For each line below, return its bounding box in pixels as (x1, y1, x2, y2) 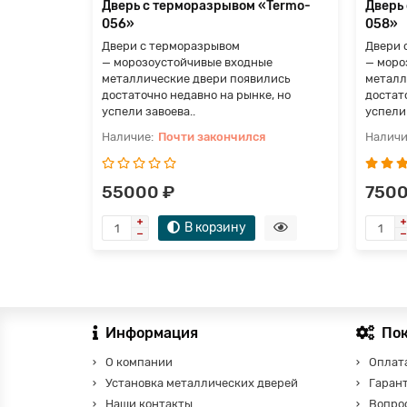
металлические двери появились (102, 72, 290, 86)
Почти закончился (158, 130, 265, 144)
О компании (105, 355, 173, 370)
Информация (105, 324, 198, 342)
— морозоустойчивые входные (102, 55, 273, 70)
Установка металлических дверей (105, 376, 298, 391)
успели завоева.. (102, 104, 195, 119)
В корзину (184, 220, 246, 236)
